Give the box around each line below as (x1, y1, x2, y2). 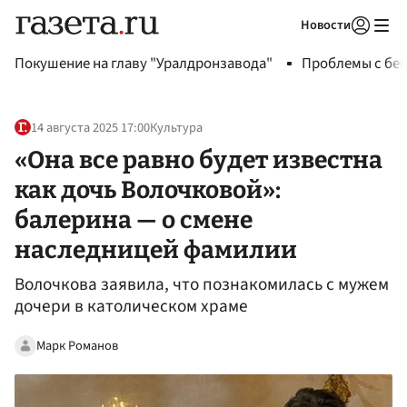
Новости (301, 15, 351, 35)
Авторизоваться (243, 40, 329, 56)
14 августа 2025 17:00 (31, 118, 150, 138)
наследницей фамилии (15, 234, 297, 264)
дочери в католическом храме (15, 293, 248, 320)
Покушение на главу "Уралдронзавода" (15, 53, 273, 74)
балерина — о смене (15, 204, 253, 234)
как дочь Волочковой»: (15, 174, 281, 204)
